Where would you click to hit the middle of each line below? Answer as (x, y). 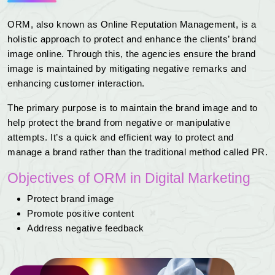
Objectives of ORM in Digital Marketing (129, 178)
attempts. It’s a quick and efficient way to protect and (121, 137)
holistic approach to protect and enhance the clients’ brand (132, 39)
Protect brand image (71, 199)
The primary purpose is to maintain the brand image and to (133, 108)
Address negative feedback (86, 228)
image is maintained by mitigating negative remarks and (127, 69)
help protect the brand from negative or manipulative (119, 123)
